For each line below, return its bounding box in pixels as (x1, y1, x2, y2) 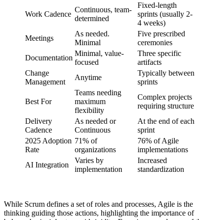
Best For (25, 97, 52, 106)
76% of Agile (137, 136, 179, 145)
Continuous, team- (75, 5, 132, 14)
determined (75, 14, 109, 23)
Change (25, 68, 49, 77)
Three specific (137, 49, 181, 57)
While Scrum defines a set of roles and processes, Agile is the (4, 199, 193, 208)
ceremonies (137, 38, 172, 47)
